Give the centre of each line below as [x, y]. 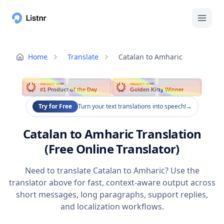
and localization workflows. [112, 207]
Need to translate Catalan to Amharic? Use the [112, 171]
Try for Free [55, 106]
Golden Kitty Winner [157, 90]
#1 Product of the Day [69, 90]
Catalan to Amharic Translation [112, 134]
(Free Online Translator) [112, 149]
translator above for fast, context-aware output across [112, 183]
